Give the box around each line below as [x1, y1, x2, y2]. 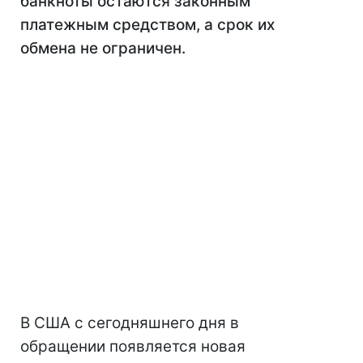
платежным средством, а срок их [20, 15, 275, 34]
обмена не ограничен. [20, 39, 186, 58]
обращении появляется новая [20, 337, 246, 356]
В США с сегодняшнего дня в [20, 314, 239, 332]
